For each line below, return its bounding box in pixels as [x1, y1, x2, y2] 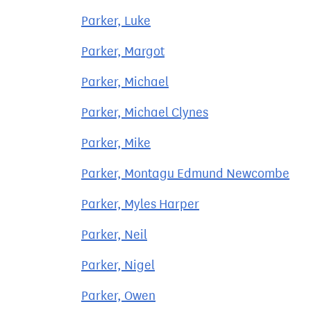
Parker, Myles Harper [81, 196, 199, 212]
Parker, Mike [81, 135, 151, 151]
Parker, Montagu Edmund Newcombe [81, 166, 289, 181]
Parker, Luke [81, 13, 151, 28]
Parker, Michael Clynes [81, 105, 208, 120]
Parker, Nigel [81, 258, 155, 273]
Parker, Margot [81, 44, 165, 59]
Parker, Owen [81, 288, 155, 303]
